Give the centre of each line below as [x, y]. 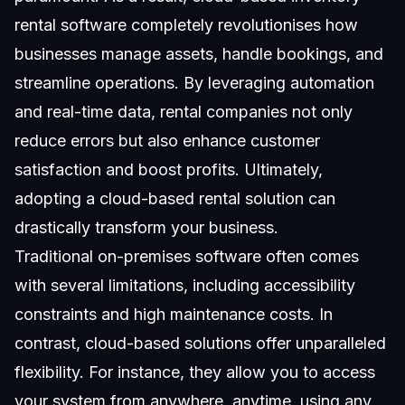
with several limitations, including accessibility [185, 285]
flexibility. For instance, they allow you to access [195, 372]
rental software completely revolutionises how [186, 25]
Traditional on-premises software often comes [187, 256]
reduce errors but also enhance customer [167, 141]
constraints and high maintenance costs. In [174, 314]
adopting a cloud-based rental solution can [175, 198]
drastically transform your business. [146, 227]
